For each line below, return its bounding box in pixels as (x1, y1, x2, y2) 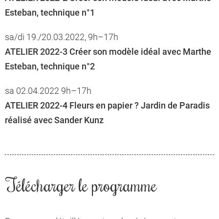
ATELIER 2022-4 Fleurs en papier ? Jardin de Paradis (5, 100, 210, 111)
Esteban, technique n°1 (5, 7, 95, 18)
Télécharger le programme (6, 174, 157, 197)
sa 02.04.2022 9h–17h (5, 86, 91, 96)
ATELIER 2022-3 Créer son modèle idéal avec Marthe (5, 46, 211, 57)
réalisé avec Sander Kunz (5, 115, 104, 126)
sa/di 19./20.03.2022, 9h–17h (5, 32, 118, 43)
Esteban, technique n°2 (5, 61, 95, 72)
